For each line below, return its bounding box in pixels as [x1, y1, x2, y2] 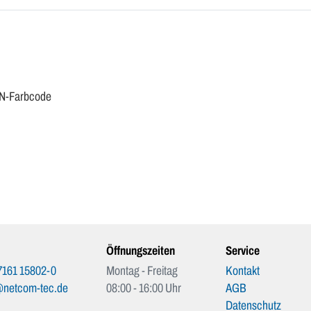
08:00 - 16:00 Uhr [106, 281, 182, 295]
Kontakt [225, 264, 260, 278]
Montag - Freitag [106, 264, 178, 278]
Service [225, 244, 260, 258]
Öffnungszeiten [106, 244, 176, 258]
